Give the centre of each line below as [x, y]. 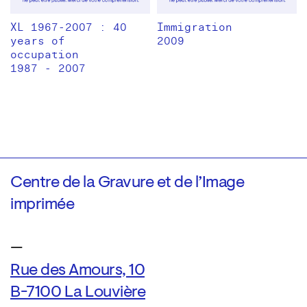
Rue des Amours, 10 [77, 271]
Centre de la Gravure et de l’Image [127, 183]
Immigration [195, 28]
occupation [45, 55]
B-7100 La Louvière [78, 293]
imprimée [42, 205]
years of [38, 41]
